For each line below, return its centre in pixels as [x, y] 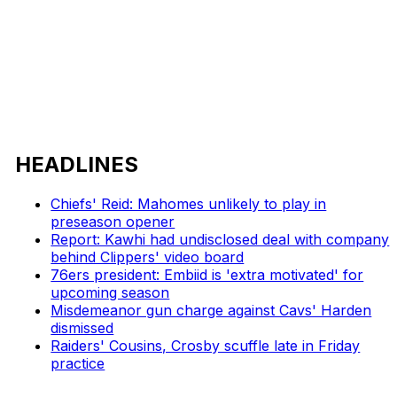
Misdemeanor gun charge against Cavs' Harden [211, 310]
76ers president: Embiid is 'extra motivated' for [207, 274]
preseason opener [113, 221]
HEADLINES [77, 164]
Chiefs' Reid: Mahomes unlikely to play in [189, 203]
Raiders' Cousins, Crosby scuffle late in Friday [206, 345]
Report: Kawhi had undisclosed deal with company [220, 239]
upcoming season [110, 292]
